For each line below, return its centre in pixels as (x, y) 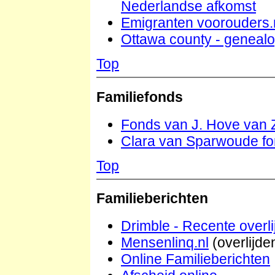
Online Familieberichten (196, 259)
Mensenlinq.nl (165, 242)
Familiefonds (140, 97)
